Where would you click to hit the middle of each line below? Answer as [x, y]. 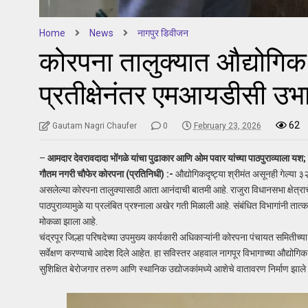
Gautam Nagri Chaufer [94, 125]
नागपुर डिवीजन [163, 33]
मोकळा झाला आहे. [68, 221]
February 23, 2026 [227, 125]
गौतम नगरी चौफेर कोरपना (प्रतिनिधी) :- [106, 174]
